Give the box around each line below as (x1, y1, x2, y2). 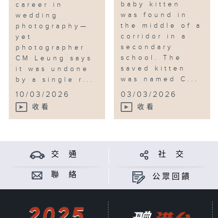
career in (16, 1, 64, 9)
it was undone (16, 65, 90, 73)
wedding (16, 12, 59, 20)
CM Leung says (16, 54, 93, 63)
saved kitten (121, 65, 186, 73)
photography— (16, 22, 89, 31)
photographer (16, 44, 86, 52)
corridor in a (121, 33, 188, 41)
